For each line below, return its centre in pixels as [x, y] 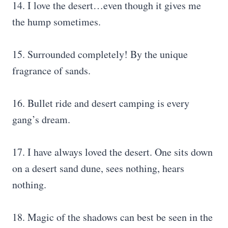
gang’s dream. [41, 119]
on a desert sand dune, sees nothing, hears [98, 168]
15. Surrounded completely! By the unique [100, 54]
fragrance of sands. [51, 70]
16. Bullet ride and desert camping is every [101, 103]
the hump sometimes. [56, 22]
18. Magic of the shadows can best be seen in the [112, 217]
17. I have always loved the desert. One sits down [112, 152]
